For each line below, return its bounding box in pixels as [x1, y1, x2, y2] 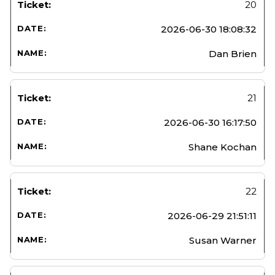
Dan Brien [209, 47, 257, 60]
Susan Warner [189, 234, 257, 246]
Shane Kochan [188, 141, 257, 153]
